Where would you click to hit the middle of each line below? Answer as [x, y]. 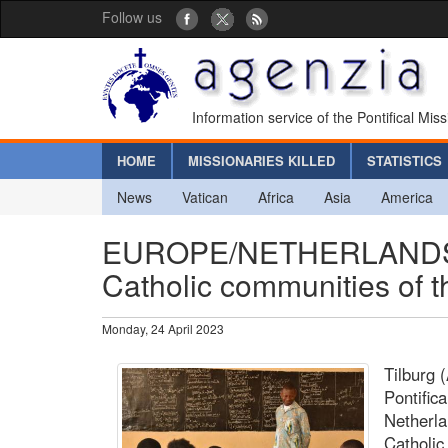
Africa [276, 196]
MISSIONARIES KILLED [261, 160]
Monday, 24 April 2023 [163, 328]
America [407, 196]
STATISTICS [404, 160]
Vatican [205, 196]
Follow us [132, 17]
